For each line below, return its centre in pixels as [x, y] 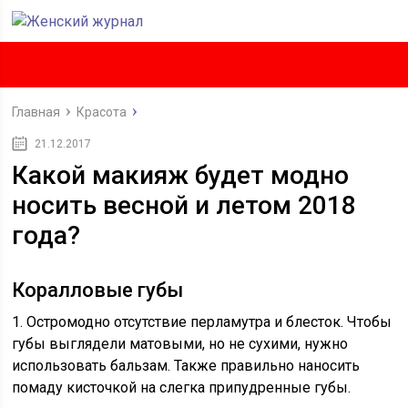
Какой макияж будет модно [181, 175]
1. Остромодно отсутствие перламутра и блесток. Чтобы [202, 322]
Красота [102, 112]
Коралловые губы [98, 290]
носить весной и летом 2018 [184, 205]
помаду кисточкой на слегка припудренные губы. [182, 388]
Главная [36, 112]
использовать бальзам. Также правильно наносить [186, 366]
